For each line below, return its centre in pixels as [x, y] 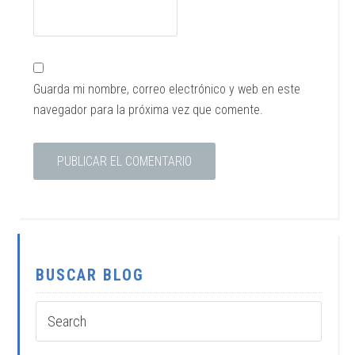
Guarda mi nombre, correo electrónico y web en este [167, 89]
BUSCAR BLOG [90, 275]
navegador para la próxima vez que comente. [149, 110]
